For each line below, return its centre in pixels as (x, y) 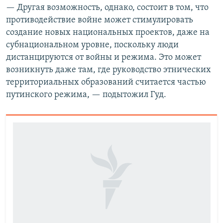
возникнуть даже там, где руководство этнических (109, 70)
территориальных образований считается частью (106, 82)
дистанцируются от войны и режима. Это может (104, 57)
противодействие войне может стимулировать (100, 20)
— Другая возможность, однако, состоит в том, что (107, 8)
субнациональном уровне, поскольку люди (92, 45)
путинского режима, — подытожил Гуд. (86, 95)
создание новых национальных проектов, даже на (108, 33)
